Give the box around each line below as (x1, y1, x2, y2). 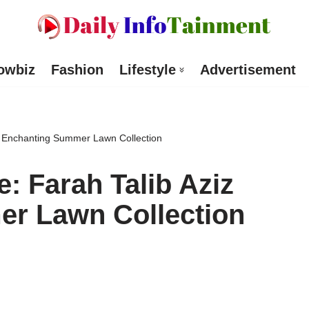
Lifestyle (119, 62, 176, 78)
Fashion (50, 62, 103, 78)
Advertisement (199, 62, 296, 78)
